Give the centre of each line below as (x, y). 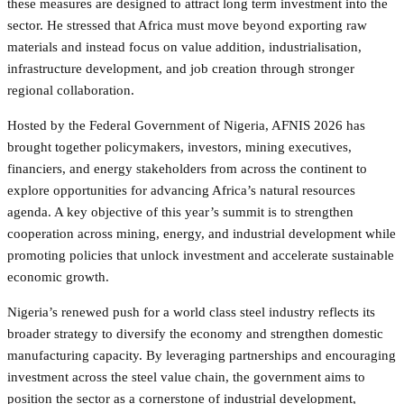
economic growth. (58, 276)
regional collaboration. (71, 90)
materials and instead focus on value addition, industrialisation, (184, 46)
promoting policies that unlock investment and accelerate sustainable (201, 255)
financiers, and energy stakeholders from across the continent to (187, 168)
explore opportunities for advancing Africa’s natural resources (181, 190)
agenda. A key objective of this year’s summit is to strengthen (180, 211)
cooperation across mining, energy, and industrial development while (202, 233)
